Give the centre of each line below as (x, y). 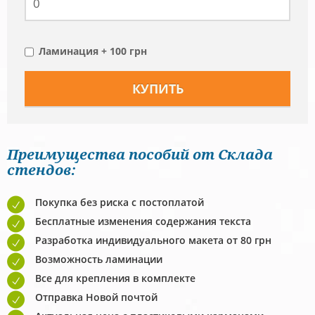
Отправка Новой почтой (96, 297)
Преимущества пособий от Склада (140, 155)
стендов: (41, 170)
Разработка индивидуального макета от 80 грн (153, 240)
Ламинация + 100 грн (93, 51)
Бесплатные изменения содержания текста (143, 221)
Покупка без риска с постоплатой (120, 202)
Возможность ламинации (99, 259)
